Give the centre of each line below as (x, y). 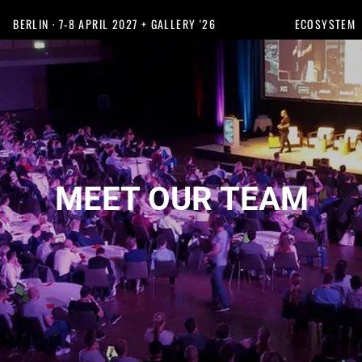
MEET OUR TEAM (181, 199)
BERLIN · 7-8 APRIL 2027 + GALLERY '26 (114, 24)
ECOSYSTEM (325, 24)
